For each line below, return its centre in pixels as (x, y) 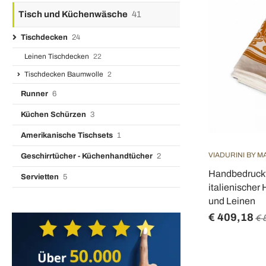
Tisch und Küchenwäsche (74, 14)
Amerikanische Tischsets (68, 135)
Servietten (41, 177)
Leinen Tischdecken (58, 56)
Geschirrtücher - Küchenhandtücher (88, 156)
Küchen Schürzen (54, 115)
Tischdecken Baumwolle (65, 74)
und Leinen (232, 201)
